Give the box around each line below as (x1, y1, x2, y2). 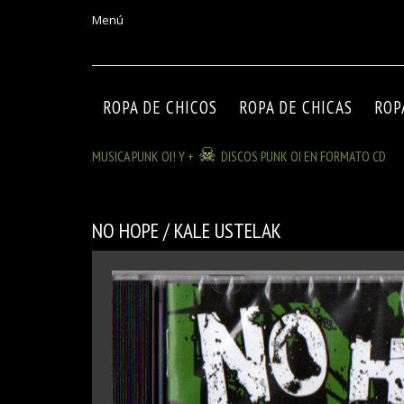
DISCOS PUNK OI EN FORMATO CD (221, 147, 386, 165)
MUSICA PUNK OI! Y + (92, 147, 194, 165)
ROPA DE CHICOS (103, 96, 217, 118)
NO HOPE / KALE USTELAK (92, 217, 281, 243)
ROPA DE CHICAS (239, 96, 353, 118)
